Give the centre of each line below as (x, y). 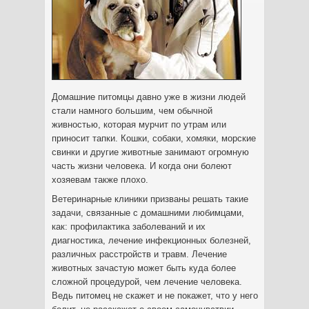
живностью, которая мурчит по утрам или (139, 124)
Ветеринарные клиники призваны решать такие (150, 199)
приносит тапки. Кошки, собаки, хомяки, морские (154, 138)
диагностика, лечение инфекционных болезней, (151, 240)
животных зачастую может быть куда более (144, 268)
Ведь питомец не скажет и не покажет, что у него (155, 296)
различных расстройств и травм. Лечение (139, 254)
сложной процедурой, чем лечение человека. (147, 282)
